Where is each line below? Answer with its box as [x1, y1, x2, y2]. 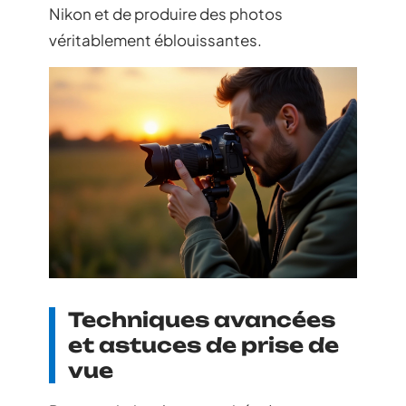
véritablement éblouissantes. [49, 30, 262, 50]
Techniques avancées [68, 306, 335, 332]
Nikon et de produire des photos [49, 4, 283, 24]
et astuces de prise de [68, 332, 339, 357]
